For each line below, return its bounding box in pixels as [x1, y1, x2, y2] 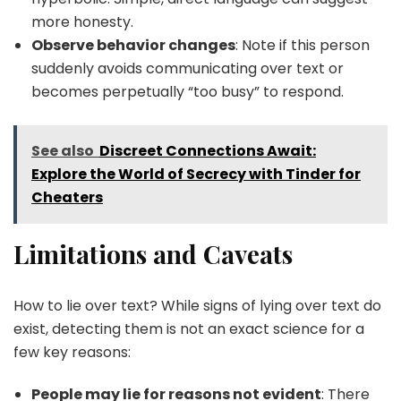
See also [31, 141, 94, 162]
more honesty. [31, 12, 133, 33]
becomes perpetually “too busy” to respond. [31, 81, 344, 103]
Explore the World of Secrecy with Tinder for [31, 164, 361, 185]
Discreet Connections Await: [99, 141, 316, 162]
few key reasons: [13, 342, 131, 363]
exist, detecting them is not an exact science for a [13, 319, 364, 340]
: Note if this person [235, 35, 370, 56]
